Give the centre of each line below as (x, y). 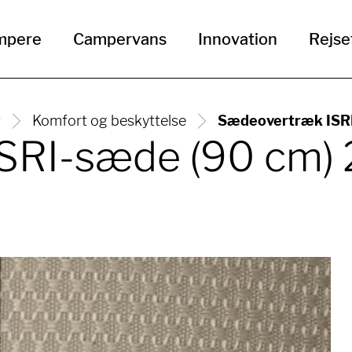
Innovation (238, 39)
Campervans (120, 39)
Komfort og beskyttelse (109, 121)
